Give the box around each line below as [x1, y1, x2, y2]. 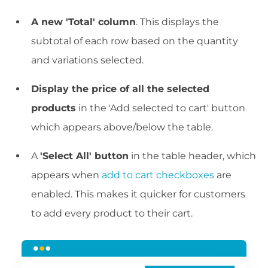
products [31, 102, 76, 114]
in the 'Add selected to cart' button [76, 102, 245, 114]
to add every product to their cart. [31, 208, 193, 220]
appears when [31, 169, 102, 181]
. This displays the [136, 16, 219, 28]
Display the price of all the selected [31, 83, 209, 95]
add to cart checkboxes [102, 169, 214, 181]
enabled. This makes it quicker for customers [31, 188, 245, 200]
